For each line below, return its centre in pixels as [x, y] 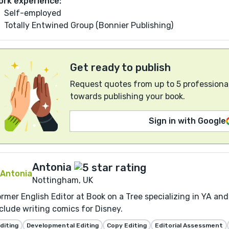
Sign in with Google [187, 121]
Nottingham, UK [63, 180]
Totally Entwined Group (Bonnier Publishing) [89, 25]
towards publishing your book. [128, 96]
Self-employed [33, 13]
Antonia [52, 167]
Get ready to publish [120, 67]
